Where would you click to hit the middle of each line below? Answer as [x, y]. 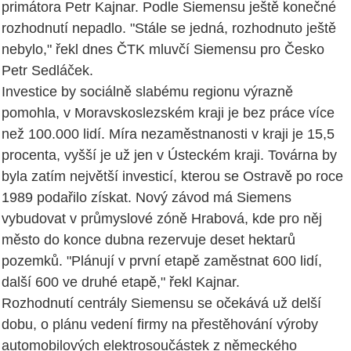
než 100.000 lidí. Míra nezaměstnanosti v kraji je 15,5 [168, 134]
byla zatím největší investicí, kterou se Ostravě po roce [172, 176]
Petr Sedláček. [47, 70]
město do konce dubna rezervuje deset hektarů [148, 239]
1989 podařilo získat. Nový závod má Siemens [147, 197]
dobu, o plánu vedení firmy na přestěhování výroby [160, 324]
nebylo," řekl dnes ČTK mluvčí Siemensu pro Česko [163, 49]
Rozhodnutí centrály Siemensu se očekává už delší [161, 303]
